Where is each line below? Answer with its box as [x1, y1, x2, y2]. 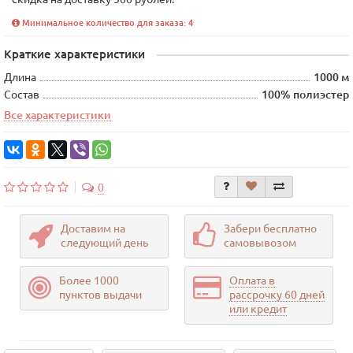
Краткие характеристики [4, 47, 145, 61]
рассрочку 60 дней [229, 288, 325, 301]
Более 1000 [59, 274, 119, 287]
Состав [4, 88, 39, 101]
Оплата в [229, 274, 275, 287]
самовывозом [224, 236, 296, 249]
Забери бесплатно [224, 222, 317, 235]
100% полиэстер [262, 88, 349, 101]
